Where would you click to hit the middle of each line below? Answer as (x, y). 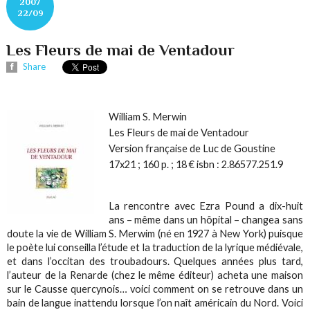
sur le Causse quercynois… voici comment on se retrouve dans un (155, 289)
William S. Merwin (147, 116)
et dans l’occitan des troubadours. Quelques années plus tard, (155, 261)
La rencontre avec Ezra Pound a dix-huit (206, 206)
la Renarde (84, 275)
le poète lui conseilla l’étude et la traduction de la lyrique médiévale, (155, 247)
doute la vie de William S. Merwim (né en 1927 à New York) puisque (155, 233)
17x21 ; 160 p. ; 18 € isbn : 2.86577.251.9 (195, 164)
